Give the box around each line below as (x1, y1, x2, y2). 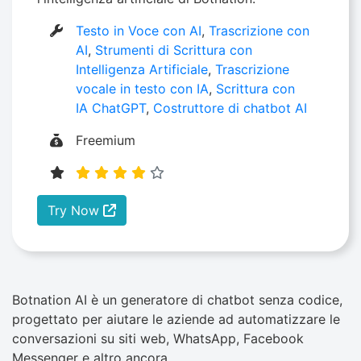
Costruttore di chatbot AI (153, 100, 308, 117)
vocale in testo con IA (76, 81, 210, 98)
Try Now (48, 202, 103, 219)
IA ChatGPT (76, 100, 147, 117)
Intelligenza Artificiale (76, 61, 209, 78)
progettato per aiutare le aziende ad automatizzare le (12, 311, 340, 328)
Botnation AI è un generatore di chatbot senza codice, (12, 292, 342, 309)
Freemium (76, 132, 136, 149)
